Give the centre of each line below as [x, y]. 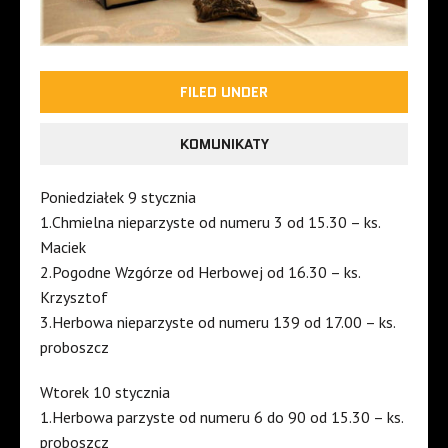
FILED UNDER [224, 92]
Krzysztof [74, 297]
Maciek [63, 247]
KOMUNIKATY [224, 144]
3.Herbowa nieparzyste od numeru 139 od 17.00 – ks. [217, 322]
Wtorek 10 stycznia [105, 392]
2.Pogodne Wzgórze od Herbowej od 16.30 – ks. [200, 272]
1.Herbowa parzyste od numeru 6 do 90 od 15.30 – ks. [221, 417]
